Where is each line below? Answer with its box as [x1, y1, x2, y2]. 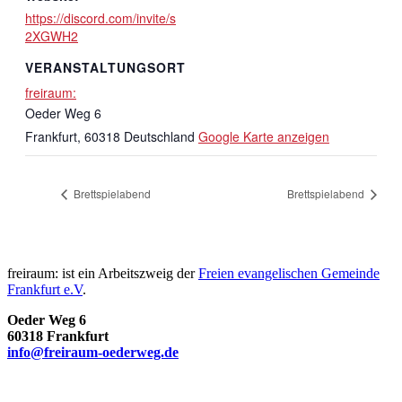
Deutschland [124, 127, 195, 146]
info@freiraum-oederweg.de [7, 344, 179, 360]
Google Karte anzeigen [198, 127, 329, 146]
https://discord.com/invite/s [25, 8, 176, 27]
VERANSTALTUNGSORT [25, 58, 186, 77]
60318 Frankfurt [7, 328, 109, 344]
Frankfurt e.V [7, 281, 83, 297]
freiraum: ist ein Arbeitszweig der [7, 265, 198, 281]
